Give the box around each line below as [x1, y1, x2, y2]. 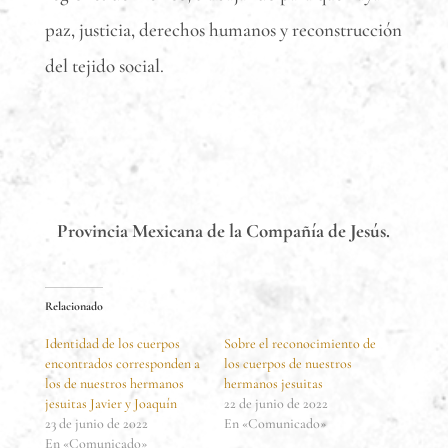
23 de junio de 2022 [44, 415, 148, 432]
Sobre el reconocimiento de [223, 335, 376, 352]
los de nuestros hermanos [44, 375, 184, 392]
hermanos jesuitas [223, 375, 323, 392]
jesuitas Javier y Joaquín [44, 395, 177, 412]
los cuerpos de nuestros [223, 355, 352, 372]
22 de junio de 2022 [223, 395, 328, 412]
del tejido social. [44, 54, 164, 77]
